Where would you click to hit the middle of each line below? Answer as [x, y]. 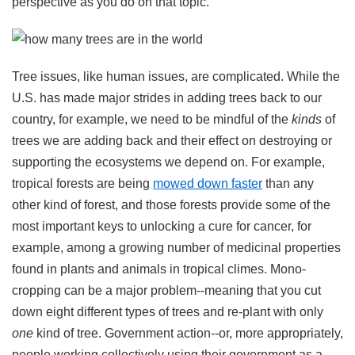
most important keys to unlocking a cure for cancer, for [162, 226]
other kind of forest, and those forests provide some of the [171, 204]
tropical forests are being [82, 183]
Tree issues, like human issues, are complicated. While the [176, 76]
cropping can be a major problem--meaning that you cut [166, 290]
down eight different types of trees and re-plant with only [168, 311]
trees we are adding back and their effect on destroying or [172, 140]
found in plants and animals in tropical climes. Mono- [159, 269]
